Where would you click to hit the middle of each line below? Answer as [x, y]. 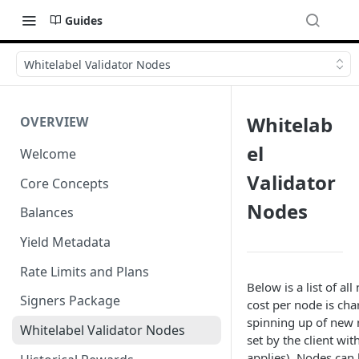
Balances [47, 213]
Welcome [48, 153]
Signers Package [70, 301]
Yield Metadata [65, 242]
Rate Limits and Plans [85, 271]
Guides [84, 20]
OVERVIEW [54, 122]
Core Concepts [65, 183]
